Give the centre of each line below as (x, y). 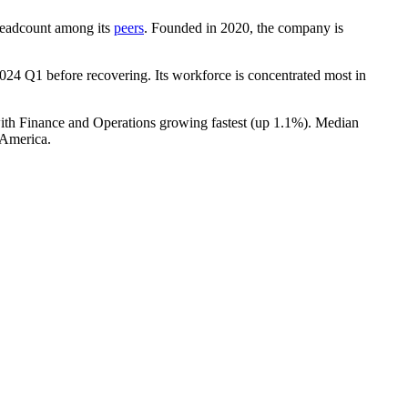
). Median (331, 122)
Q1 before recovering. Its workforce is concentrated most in (194, 75)
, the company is (296, 27)
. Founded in (182, 27)
